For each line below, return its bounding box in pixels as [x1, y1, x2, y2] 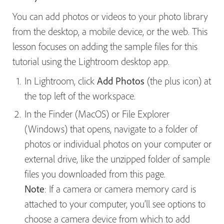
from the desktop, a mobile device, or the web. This [12, 25, 207, 38]
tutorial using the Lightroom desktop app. [12, 55, 169, 68]
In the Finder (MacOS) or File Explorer [24, 107, 169, 120]
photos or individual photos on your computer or [24, 137, 211, 150]
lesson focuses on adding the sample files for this [12, 40, 197, 53]
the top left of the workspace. [24, 89, 135, 102]
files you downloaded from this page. [24, 167, 168, 180]
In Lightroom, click [24, 74, 97, 87]
